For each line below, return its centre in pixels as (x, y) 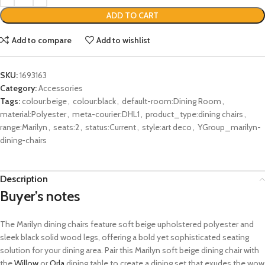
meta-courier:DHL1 (106, 114)
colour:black (94, 101)
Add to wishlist (124, 40)
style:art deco (167, 127)
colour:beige (44, 101)
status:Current (111, 127)
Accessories (61, 88)
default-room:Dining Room (172, 101)
